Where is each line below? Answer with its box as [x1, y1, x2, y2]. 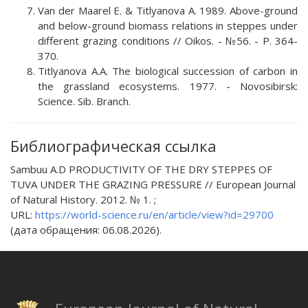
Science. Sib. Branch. [38, 93, 131, 108]
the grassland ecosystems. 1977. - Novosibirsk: [38, 78, 298, 93]
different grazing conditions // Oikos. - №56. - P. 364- [38, 33, 298, 47]
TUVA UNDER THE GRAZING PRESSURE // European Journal [10, 177, 296, 191]
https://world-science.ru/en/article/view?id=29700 [35, 207, 274, 221]
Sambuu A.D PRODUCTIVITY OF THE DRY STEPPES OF [10, 162, 272, 176]
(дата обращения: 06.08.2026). [10, 222, 162, 236]
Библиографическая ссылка [10, 135, 217, 156]
